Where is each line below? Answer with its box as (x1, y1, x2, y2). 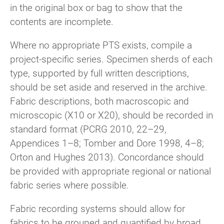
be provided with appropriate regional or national (10, 164, 211, 177)
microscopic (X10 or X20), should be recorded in (10, 108, 213, 121)
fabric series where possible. (10, 178, 129, 191)
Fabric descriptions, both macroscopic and (10, 94, 189, 107)
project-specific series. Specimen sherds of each (10, 52, 212, 65)
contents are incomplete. (10, 14, 113, 27)
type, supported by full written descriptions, (10, 66, 189, 79)
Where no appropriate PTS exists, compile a (10, 38, 192, 51)
